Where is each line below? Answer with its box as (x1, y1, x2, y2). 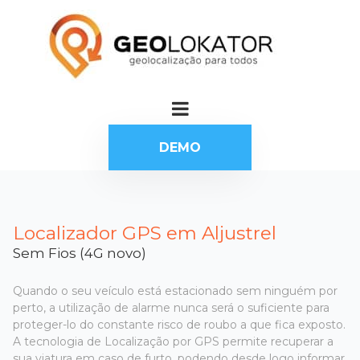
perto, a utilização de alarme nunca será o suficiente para (13, 301, 329, 315)
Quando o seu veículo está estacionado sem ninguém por (13, 284, 337, 298)
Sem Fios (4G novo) (13, 245, 149, 261)
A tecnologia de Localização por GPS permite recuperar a (13, 334, 333, 349)
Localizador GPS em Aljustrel (13, 222, 276, 244)
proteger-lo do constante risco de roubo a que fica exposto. (13, 317, 346, 332)
